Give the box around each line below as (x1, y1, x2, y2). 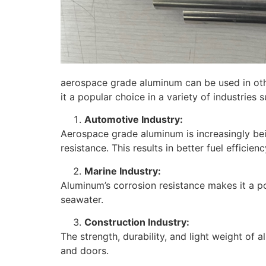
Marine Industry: (84, 164, 161, 177)
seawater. (61, 193, 103, 205)
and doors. (61, 245, 109, 257)
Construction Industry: (84, 216, 189, 229)
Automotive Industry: (84, 113, 183, 126)
